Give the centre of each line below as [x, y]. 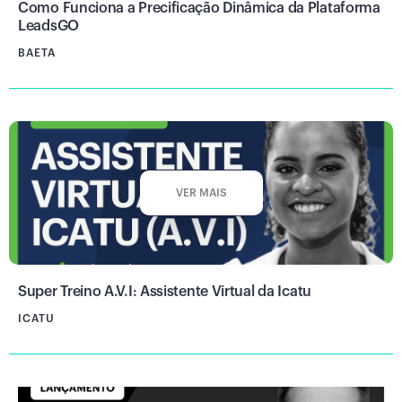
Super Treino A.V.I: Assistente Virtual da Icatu [165, 291]
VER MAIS [201, 192]
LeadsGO [48, 26]
